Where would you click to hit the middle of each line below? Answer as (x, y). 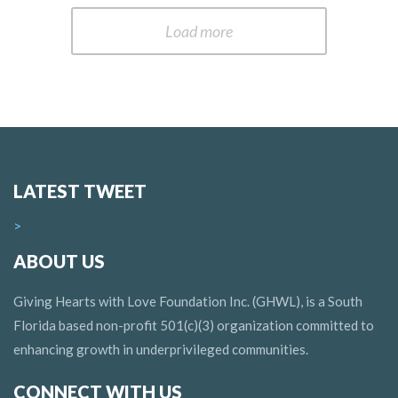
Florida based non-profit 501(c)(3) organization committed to (194, 325)
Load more (199, 31)
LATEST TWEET (80, 191)
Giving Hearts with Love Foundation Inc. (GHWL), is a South (188, 301)
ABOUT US (59, 261)
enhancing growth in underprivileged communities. (161, 349)
